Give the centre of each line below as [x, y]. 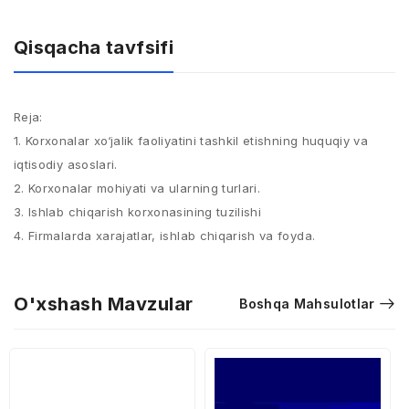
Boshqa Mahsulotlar [307, 304]
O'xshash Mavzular [104, 304]
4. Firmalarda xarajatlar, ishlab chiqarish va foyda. [165, 236]
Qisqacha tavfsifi [94, 47]
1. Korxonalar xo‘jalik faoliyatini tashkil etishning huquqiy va [191, 141]
